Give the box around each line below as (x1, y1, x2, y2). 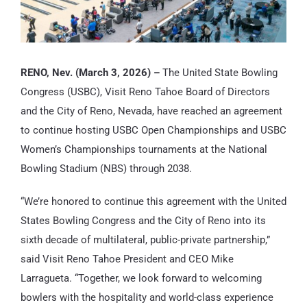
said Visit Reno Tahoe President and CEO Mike (20, 253, 234, 266)
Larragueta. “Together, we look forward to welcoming (20, 272, 262, 285)
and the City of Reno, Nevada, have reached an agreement (20, 105, 282, 118)
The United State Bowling (159, 66, 278, 79)
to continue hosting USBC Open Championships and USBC (20, 124, 286, 137)
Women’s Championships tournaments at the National (20, 143, 267, 156)
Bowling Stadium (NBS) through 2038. (20, 162, 192, 175)
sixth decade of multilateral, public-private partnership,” (20, 234, 270, 247)
